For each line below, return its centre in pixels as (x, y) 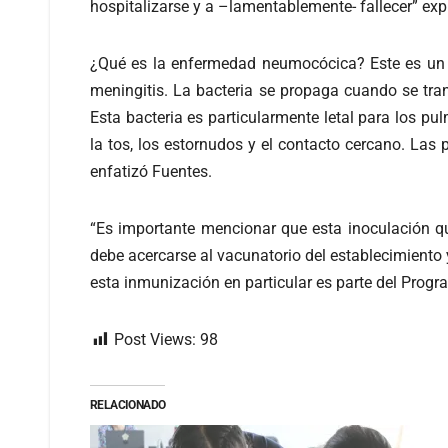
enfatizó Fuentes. (151, 171)
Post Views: (155, 339)
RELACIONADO (128, 404)
